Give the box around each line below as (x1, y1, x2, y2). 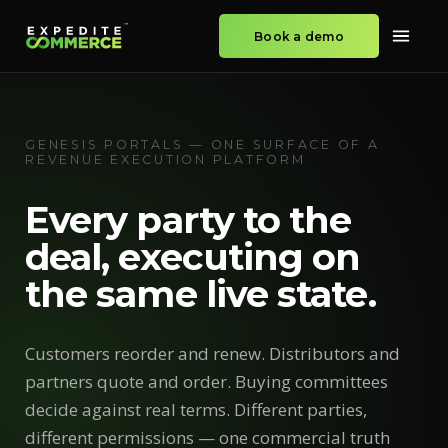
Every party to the (25, 197, 352, 242)
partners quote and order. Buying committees (25, 370, 388, 393)
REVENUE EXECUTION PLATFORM (25, 152, 306, 167)
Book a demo (254, 28, 344, 44)
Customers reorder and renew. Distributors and (25, 342, 400, 365)
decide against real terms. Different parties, (25, 398, 367, 421)
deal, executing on (25, 234, 361, 279)
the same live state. (25, 271, 376, 316)
